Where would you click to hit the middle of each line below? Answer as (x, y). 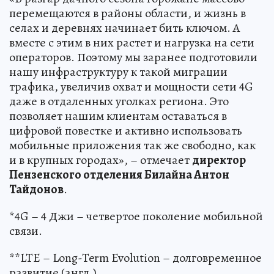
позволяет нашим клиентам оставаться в (118, 116)
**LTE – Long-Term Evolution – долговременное (135, 257)
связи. (26, 231)
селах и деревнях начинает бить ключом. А (125, 28)
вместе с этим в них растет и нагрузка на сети (132, 42)
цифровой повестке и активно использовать (126, 130)
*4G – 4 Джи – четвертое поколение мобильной (136, 216)
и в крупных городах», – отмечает (101, 160)
